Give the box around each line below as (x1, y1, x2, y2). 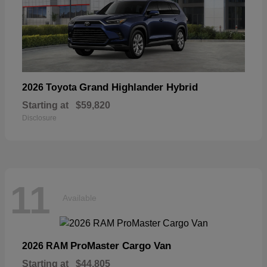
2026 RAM (22, 241, 70, 252)
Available (63, 193, 97, 203)
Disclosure (22, 114, 57, 123)
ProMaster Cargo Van (70, 240, 171, 252)
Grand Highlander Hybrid (79, 82, 198, 94)
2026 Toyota (22, 82, 79, 93)
